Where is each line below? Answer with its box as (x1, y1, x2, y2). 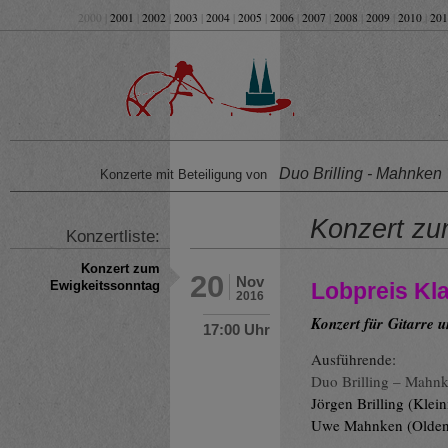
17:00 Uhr (203, 321, 270, 339)
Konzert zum (81, 261, 160, 277)
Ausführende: (311, 349, 397, 370)
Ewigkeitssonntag (50, 278, 160, 294)
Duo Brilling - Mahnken (275, 164, 442, 183)
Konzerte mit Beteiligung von (100, 167, 275, 183)
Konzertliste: (66, 226, 165, 247)
